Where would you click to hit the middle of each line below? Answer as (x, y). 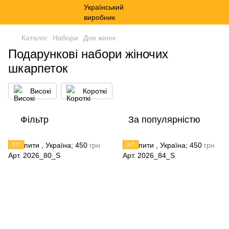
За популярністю (164, 120)
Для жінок (99, 38)
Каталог (35, 38)
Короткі (95, 91)
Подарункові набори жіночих (88, 54)
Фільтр (35, 120)
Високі (41, 91)
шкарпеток (38, 68)
